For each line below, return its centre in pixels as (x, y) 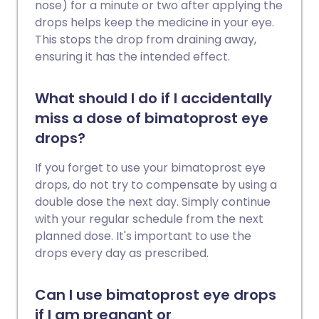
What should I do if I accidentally (153, 98)
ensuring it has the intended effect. (132, 57)
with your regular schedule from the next (149, 219)
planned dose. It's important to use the (143, 236)
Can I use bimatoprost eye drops (156, 295)
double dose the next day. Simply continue (153, 202)
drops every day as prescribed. (122, 253)
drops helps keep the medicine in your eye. (155, 22)
